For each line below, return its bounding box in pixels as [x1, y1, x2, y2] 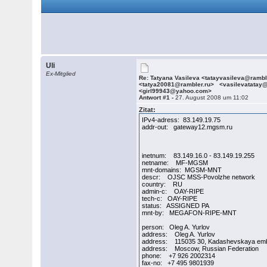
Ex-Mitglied [46, 70, 76, 77]
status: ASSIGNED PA [142, 202, 210, 209]
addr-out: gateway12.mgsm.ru [142, 123, 233, 131]
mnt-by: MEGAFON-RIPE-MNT [142, 209, 237, 216]
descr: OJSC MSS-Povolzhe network [142, 173, 256, 181]
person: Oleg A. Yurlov [142, 223, 210, 231]
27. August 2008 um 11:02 [175, 94, 249, 101]
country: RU [142, 181, 183, 188]
